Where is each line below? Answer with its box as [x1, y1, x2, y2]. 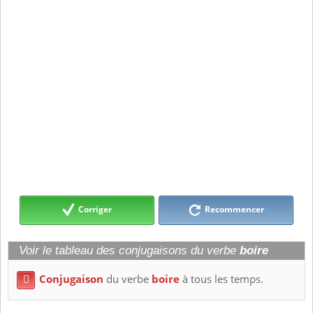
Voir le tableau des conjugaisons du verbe [19, 244, 240, 258]
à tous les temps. [180, 272, 263, 287]
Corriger [78, 203, 112, 216]
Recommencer [202, 203, 264, 216]
